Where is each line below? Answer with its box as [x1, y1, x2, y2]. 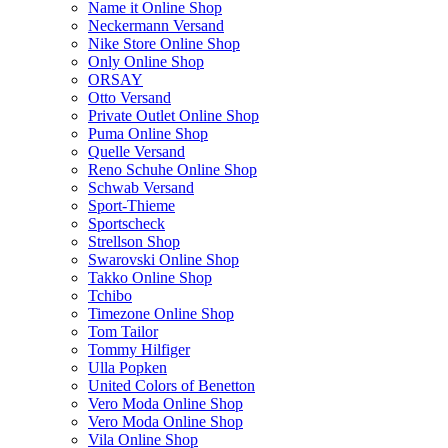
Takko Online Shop [88, 269, 212, 287]
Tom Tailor [88, 323, 158, 341]
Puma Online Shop [88, 125, 208, 143]
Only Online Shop [88, 53, 204, 71]
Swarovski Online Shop [88, 251, 239, 269]
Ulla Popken [88, 359, 167, 377]
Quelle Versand [88, 143, 185, 161]
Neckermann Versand [88, 17, 224, 35]
